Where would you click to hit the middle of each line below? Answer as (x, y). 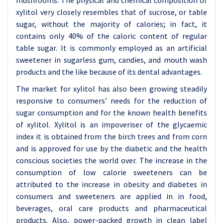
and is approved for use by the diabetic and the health (111, 148)
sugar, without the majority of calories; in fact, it (111, 24)
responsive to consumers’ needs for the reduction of (111, 101)
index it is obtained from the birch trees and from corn (111, 136)
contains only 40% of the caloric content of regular (111, 36)
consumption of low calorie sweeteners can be (111, 172)
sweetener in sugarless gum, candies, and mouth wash (111, 60)
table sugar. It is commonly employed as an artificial (111, 48)
